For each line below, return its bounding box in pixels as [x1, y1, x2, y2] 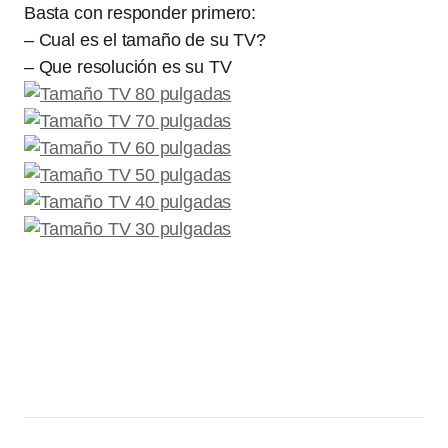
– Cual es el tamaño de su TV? [24, 30, 266, 50]
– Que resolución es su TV [24, 57, 232, 77]
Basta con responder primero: [24, 3, 256, 23]
